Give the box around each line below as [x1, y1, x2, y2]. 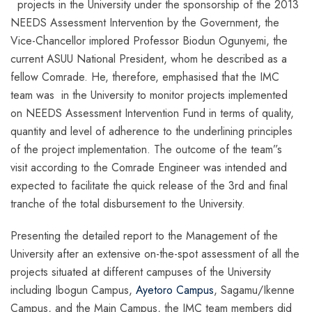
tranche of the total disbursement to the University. [10, 195, 245, 212]
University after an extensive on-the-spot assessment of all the [10, 245, 299, 262]
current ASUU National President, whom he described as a [10, 50, 287, 67]
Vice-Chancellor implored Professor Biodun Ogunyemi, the [10, 32, 288, 49]
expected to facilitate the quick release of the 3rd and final [10, 177, 288, 194]
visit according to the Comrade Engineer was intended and [10, 159, 287, 175]
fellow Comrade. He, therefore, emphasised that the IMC [10, 68, 279, 85]
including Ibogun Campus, [10, 281, 136, 298]
